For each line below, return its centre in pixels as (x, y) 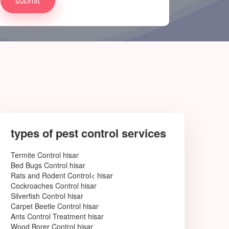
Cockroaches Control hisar (54, 186)
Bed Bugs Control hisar (48, 165)
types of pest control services (88, 133)
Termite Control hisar (45, 155)
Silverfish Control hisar (47, 196)
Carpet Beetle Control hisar (55, 206)
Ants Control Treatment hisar (57, 216)
